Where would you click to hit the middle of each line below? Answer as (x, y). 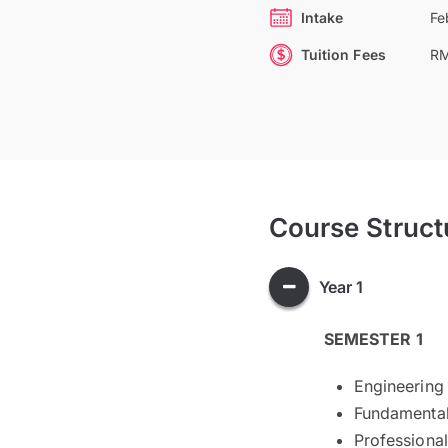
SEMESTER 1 (373, 339)
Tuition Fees (343, 54)
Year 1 (341, 286)
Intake (322, 17)
